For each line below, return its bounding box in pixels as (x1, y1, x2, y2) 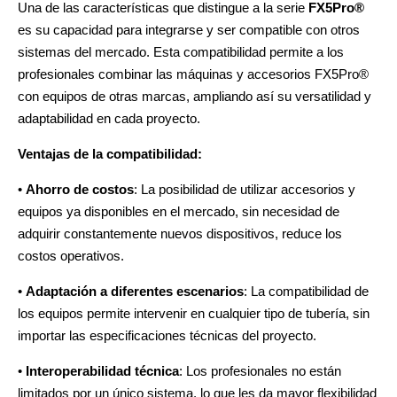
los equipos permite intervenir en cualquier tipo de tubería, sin (18, 305, 370, 321)
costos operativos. (18, 247, 124, 263)
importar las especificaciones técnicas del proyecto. (18, 327, 316, 343)
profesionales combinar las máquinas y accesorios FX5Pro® (18, 66, 369, 82)
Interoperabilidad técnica (26, 362, 179, 378)
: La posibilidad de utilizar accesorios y (134, 181, 355, 197)
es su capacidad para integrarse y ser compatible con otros (18, 21, 360, 37)
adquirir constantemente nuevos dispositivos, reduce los (18, 225, 342, 241)
